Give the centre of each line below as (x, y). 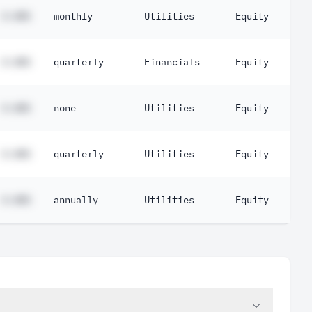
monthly (73, 16)
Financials (172, 62)
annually (76, 200)
